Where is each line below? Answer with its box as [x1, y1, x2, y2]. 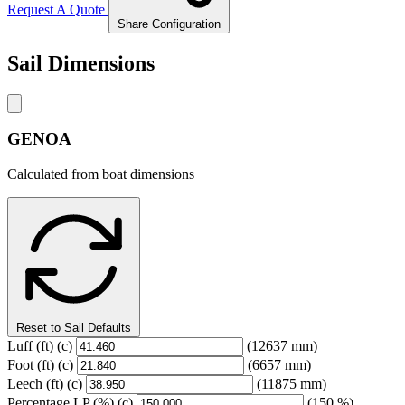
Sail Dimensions [7, 51, 155, 75]
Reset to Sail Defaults [16, 320, 131, 334]
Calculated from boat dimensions [7, 165, 194, 182]
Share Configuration [118, 16, 221, 31]
